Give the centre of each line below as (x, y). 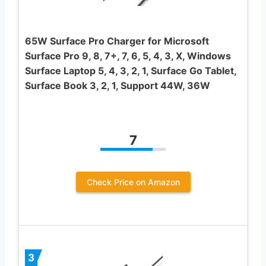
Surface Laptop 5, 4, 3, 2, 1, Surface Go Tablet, (131, 70)
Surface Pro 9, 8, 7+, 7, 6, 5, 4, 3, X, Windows (128, 56)
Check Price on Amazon (133, 182)
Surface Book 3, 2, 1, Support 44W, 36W (118, 85)
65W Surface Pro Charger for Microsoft (117, 41)
